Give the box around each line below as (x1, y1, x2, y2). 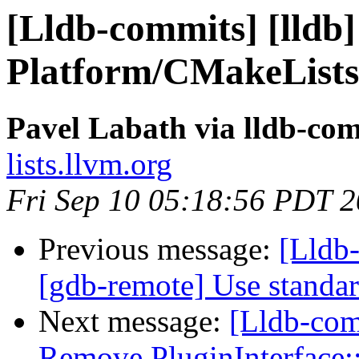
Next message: (38, 304, 229, 339)
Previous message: (38, 232, 279, 267)
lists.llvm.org (6, 147, 172, 182)
